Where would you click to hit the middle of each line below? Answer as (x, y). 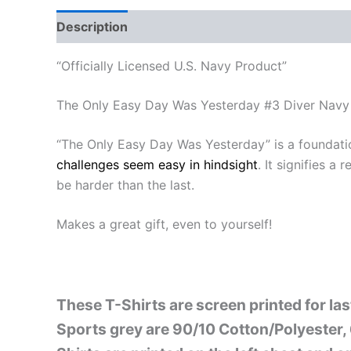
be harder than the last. (125, 185)
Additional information (212, 26)
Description (92, 26)
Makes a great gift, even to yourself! (164, 224)
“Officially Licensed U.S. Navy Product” (172, 65)
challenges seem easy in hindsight (157, 164)
